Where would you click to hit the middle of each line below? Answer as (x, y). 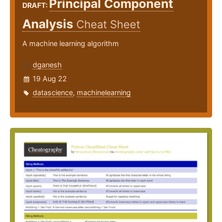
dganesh (47, 65)
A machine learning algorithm (71, 44)
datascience (53, 93)
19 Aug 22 (50, 79)
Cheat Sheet (108, 25)
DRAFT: (36, 5)
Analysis (49, 24)
